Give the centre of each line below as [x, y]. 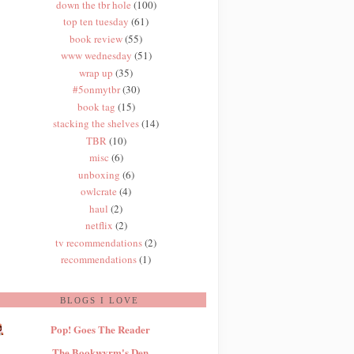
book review [96, 38]
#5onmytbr [96, 90]
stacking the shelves [96, 124]
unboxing [99, 174]
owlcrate [99, 192]
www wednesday [96, 56]
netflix [99, 226]
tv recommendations [99, 242]
